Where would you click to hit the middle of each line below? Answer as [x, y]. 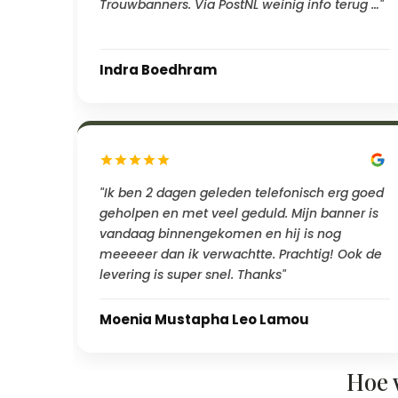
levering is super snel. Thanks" [193, 274]
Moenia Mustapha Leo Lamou [204, 319]
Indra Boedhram [158, 69]
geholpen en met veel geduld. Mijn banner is [239, 213]
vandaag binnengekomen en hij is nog [220, 233]
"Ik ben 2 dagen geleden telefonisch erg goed [242, 192]
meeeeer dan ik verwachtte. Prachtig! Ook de [241, 254]
